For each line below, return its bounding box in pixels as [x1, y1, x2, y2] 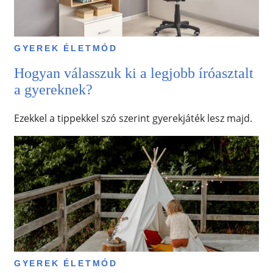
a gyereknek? [13, 81, 93, 97]
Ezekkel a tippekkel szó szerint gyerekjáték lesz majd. [13, 111, 252, 125]
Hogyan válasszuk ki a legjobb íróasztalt [13, 65, 253, 81]
